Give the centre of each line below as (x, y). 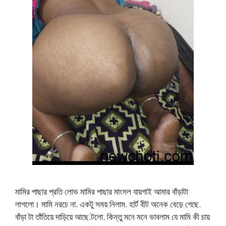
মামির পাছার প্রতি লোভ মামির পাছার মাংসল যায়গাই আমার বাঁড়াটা (102, 192)
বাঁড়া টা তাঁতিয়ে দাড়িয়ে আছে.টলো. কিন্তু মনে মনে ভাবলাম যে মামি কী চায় (112, 217)
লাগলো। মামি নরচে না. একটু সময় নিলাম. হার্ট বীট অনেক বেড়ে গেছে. (108, 204)
